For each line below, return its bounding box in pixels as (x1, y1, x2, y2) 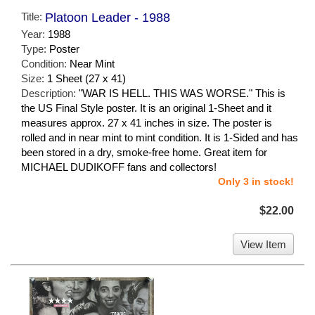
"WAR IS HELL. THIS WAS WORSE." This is (79, 86, 285, 99)
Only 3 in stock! (218, 175, 294, 187)
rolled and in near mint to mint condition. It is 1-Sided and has (21, 131, 298, 143)
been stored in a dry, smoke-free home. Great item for (21, 146, 267, 158)
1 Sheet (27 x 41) (47, 72, 126, 84)
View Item (240, 238, 286, 250)
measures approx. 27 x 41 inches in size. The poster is (21, 116, 272, 129)
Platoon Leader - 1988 (45, 10, 170, 25)
